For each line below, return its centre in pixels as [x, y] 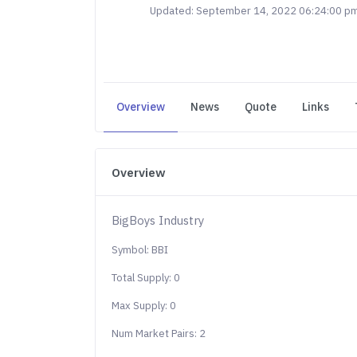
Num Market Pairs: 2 [159, 333]
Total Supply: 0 [146, 278]
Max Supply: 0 [144, 306]
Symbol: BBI [140, 250]
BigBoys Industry [158, 220]
